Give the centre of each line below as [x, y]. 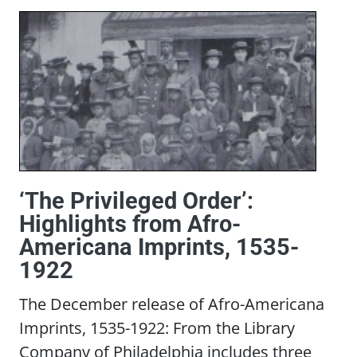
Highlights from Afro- [130, 224]
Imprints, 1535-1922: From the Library [157, 328]
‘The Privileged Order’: [136, 200]
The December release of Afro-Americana [172, 304]
